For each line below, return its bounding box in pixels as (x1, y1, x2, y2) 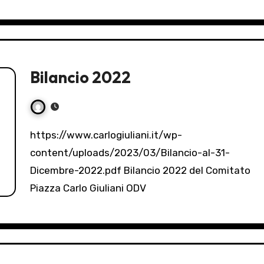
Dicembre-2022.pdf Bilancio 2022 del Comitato (30, 164, 250, 177)
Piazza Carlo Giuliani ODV (30, 182, 146, 194)
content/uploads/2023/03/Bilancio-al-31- (30, 147, 230, 159)
